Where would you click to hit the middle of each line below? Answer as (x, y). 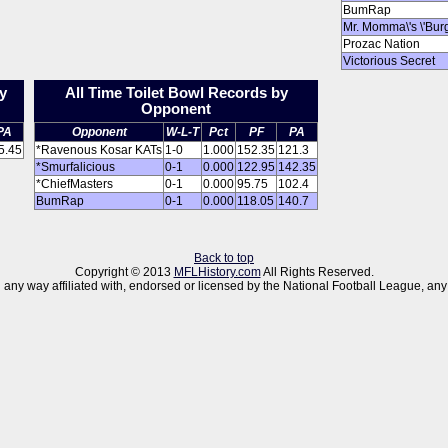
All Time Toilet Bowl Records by (176, 93)
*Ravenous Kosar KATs (99, 150)
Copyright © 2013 (124, 272)
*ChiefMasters (74, 184)
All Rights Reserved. (317, 272)
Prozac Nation (381, 44)
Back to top (224, 258)
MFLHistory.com (217, 272)
